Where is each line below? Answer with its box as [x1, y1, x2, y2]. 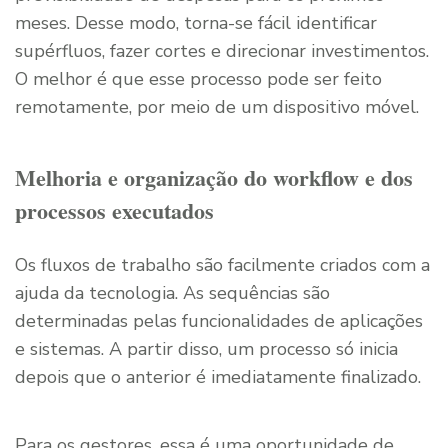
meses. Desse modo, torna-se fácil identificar [15, 10, 377, 35]
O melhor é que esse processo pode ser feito [15, 66, 382, 91]
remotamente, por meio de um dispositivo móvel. [15, 94, 419, 119]
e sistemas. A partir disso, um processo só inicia [15, 336, 398, 361]
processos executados [15, 193, 214, 227]
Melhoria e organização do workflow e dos [15, 160, 413, 194]
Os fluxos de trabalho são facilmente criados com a [15, 252, 430, 277]
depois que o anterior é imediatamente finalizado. [15, 364, 421, 389]
